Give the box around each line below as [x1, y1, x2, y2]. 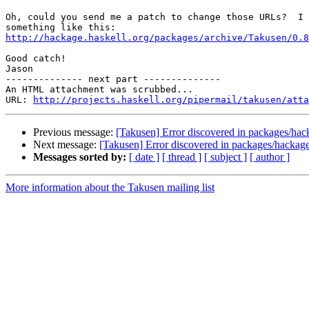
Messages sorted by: [33, 151, 126, 163]
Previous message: [33, 126, 116, 139]
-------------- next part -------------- [6, 74, 221, 85]
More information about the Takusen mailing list [6, 181, 215, 194]
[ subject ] [204, 151, 247, 163]
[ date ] [129, 151, 159, 163]
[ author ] [250, 151, 290, 163]
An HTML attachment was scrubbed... [6, 84, 193, 95]
